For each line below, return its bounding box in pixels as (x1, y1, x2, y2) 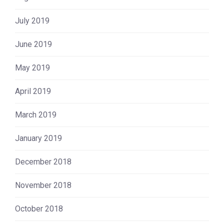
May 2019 (15, 62, 50, 72)
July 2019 (15, 15, 49, 25)
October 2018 (15, 203, 63, 213)
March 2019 (15, 109, 56, 119)
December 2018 (15, 156, 71, 166)
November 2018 (15, 180, 71, 190)
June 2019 (15, 39, 52, 49)
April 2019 (15, 86, 51, 96)
